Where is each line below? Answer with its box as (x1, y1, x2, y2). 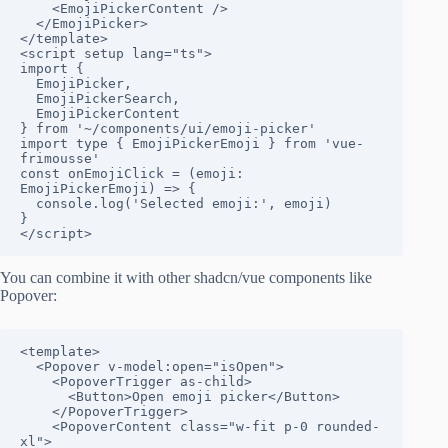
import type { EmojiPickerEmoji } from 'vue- (20, 136, 364, 152)
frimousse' (20, 151, 100, 167)
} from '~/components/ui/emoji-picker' (20, 121, 316, 137)
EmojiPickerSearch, (20, 91, 36, 107)
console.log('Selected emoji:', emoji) (20, 196, 36, 212)
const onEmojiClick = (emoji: (20, 166, 244, 182)
